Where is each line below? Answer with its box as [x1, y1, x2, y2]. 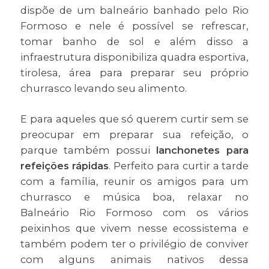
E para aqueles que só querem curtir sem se [20, 113, 249, 125]
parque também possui [20, 144, 157, 157]
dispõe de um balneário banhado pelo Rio [20, 4, 249, 17]
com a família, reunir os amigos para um [20, 175, 249, 188]
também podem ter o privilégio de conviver [20, 238, 249, 250]
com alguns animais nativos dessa [20, 253, 249, 266]
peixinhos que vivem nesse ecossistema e [20, 222, 249, 235]
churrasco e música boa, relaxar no [20, 191, 249, 204]
